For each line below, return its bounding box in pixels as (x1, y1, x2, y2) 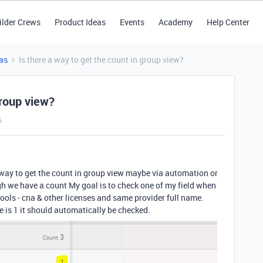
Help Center (206, 16, 249, 28)
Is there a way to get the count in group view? (19, 54, 184, 65)
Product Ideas (54, 16, 106, 28)
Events (119, 16, 144, 28)
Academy (158, 16, 193, 28)
